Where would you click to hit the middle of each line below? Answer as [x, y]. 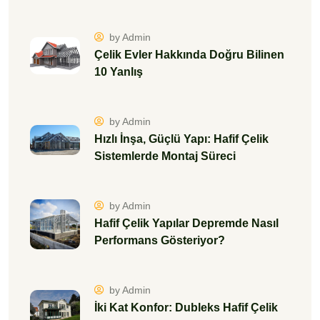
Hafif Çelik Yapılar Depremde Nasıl [186, 223]
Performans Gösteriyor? [160, 240]
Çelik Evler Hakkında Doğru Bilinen [189, 54]
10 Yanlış [119, 71]
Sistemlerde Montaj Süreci [165, 156]
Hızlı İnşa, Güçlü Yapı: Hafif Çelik [181, 139]
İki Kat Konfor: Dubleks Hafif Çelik [186, 307]
